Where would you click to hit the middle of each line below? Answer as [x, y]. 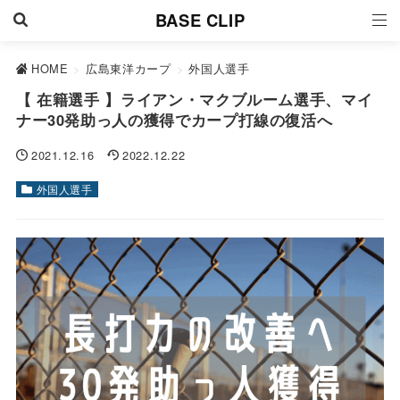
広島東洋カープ [129, 68]
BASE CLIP [200, 20]
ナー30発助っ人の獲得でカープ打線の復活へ [174, 119]
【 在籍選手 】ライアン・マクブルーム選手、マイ [194, 99]
